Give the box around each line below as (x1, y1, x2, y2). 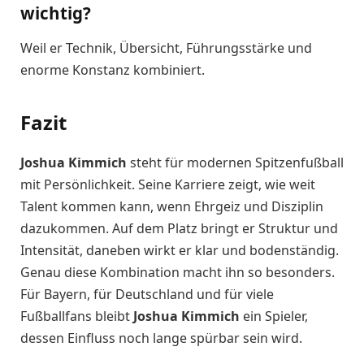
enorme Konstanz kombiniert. (20, 61, 205, 80)
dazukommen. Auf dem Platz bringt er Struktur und (20, 219, 338, 237)
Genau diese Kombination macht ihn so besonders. (20, 262, 335, 281)
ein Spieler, (240, 306, 308, 325)
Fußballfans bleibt (20, 306, 133, 325)
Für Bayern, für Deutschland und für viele (20, 284, 274, 303)
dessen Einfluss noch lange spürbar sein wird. (20, 328, 302, 347)
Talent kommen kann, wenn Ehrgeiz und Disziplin (20, 197, 323, 215)
